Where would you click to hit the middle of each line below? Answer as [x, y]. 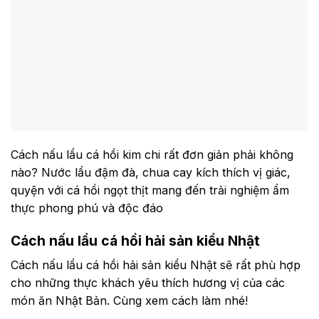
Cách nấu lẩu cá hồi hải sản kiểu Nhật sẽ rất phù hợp [156, 265]
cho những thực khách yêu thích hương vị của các [148, 282]
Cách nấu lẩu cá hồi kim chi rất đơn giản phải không [152, 155]
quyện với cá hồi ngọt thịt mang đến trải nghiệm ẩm [150, 190]
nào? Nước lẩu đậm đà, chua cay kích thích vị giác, [151, 173]
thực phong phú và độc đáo [87, 208]
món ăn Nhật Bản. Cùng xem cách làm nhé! [129, 300]
